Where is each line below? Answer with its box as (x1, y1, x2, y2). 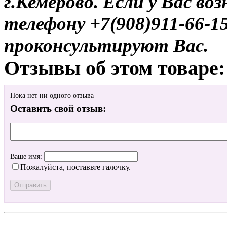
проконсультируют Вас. (4, 34, 208, 56)
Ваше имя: (10, 153, 44, 161)
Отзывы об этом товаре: (4, 56, 225, 80)
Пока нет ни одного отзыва (10, 92, 94, 100)
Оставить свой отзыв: (10, 103, 106, 115)
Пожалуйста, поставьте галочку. (20, 163, 131, 172)
